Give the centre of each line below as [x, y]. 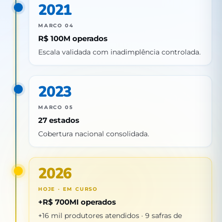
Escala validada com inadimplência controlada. [119, 52]
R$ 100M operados [73, 38]
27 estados [59, 120]
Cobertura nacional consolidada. [94, 134]
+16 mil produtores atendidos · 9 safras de [110, 215]
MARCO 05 [56, 107]
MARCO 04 [56, 25]
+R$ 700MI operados [77, 202]
